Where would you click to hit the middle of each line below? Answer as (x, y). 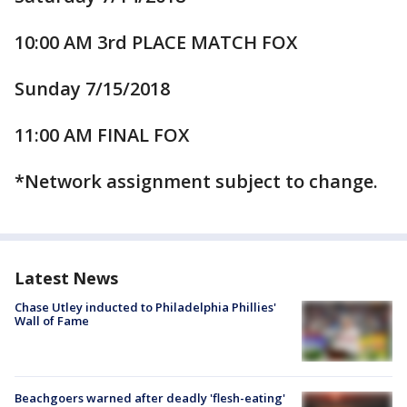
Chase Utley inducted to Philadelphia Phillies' (145, 307)
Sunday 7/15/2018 (92, 89)
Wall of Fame (52, 321)
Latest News (66, 278)
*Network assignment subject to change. (196, 181)
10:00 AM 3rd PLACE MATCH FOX (156, 42)
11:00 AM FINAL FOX (102, 135)
